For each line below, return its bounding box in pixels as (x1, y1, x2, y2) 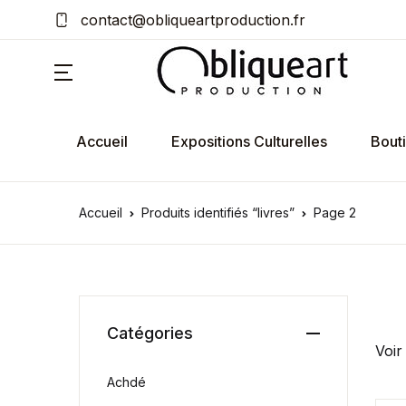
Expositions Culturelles (171, 132, 327, 150)
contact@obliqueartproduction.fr (76, 10, 305, 29)
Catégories (107, 324, 193, 343)
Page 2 (314, 205, 356, 220)
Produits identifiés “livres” (141, 205, 295, 220)
